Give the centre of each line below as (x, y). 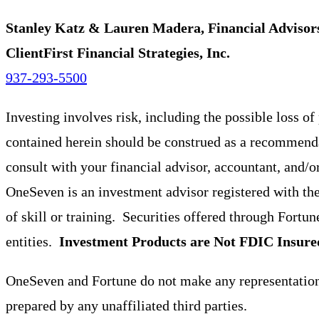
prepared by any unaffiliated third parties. (126, 305)
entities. (32, 241)
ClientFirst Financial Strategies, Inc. (118, 52)
